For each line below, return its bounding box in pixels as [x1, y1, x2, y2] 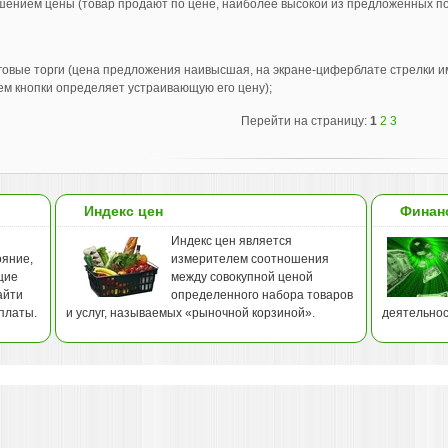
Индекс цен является [171, 234, 292, 248]
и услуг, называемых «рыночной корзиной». [66, 306, 315, 320]
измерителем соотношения [171, 252, 329, 266]
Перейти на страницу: [241, 114, 370, 128]
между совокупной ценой [171, 270, 313, 284]
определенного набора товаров [171, 288, 353, 302]
